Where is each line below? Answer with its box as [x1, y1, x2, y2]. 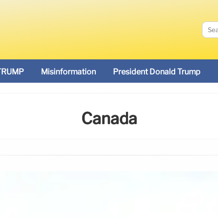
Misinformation [41, 67, 96, 76]
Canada [81, 109, 137, 128]
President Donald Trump [113, 67, 200, 76]
